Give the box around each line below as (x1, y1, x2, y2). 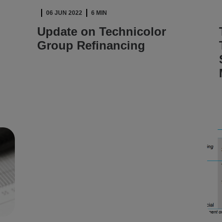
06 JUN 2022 (46, 9, 83, 16)
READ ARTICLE (37, 69, 98, 79)
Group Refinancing (37, 39, 146, 52)
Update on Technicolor (37, 25, 166, 38)
